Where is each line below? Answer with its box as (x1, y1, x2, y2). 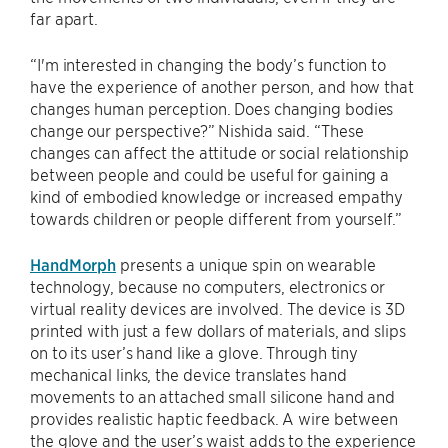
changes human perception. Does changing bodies (30, 98, 394, 119)
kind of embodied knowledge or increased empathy (30, 186, 404, 207)
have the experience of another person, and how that (30, 76, 414, 97)
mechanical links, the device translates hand (30, 364, 347, 385)
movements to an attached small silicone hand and (30, 386, 396, 407)
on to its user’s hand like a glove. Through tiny (30, 342, 359, 363)
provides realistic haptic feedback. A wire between (30, 408, 398, 429)
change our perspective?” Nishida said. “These (30, 120, 364, 141)
